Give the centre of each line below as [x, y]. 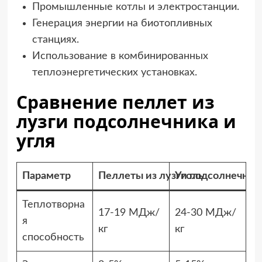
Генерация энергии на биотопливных [122, 23]
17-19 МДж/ [129, 213]
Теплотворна [53, 204]
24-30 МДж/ [205, 213]
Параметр [46, 176]
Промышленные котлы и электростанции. [135, 7]
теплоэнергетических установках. [114, 72]
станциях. [55, 39]
